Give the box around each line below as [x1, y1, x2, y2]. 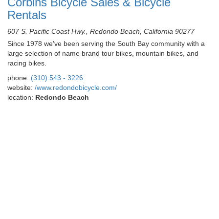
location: [7, 93, 35, 101]
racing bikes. [7, 59, 46, 67]
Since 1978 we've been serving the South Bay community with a [7, 40, 205, 47]
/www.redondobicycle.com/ [35, 84, 117, 91]
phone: [7, 74, 31, 82]
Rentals [7, 8, 46, 22]
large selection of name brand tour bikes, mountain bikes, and [7, 49, 198, 57]
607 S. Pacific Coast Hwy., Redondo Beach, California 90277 [7, 27, 195, 35]
